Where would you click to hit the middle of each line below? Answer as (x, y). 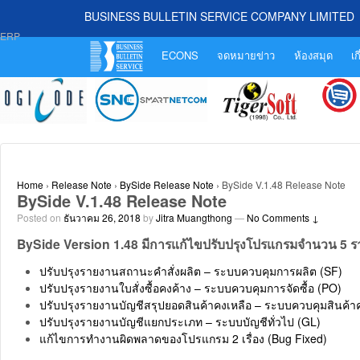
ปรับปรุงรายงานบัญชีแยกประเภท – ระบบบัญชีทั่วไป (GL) (180, 322)
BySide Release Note (167, 184)
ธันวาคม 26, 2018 (102, 217)
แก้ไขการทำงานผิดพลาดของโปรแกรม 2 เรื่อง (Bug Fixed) (183, 339)
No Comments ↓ (283, 217)
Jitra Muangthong (194, 217)
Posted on (40, 217)
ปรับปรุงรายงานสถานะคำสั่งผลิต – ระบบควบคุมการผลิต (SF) (191, 271)
